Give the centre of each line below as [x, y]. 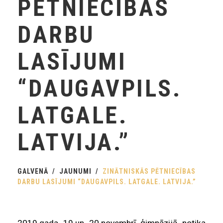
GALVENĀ [33, 171]
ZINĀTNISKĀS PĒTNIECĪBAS [149, 171]
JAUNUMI [75, 171]
